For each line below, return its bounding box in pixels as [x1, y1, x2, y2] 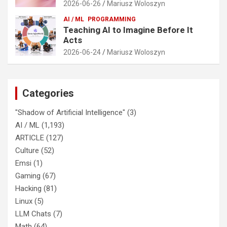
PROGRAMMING [88, 15, 136, 23]
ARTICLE [15, 133, 44, 142]
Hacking [15, 183, 42, 193]
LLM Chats [15, 209, 51, 218]
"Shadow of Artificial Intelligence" [15, 107, 125, 117]
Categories [22, 87, 74, 99]
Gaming [15, 171, 41, 180]
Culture [15, 145, 39, 155]
